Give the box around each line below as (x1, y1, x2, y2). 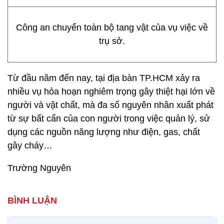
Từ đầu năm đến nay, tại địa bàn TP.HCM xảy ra (7, 73, 200, 83)
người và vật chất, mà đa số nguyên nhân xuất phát (7, 100, 213, 110)
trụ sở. (99, 36, 125, 46)
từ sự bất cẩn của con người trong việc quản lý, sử (7, 113, 210, 123)
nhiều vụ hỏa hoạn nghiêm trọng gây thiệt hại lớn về (7, 86, 215, 96)
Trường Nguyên (7, 163, 71, 173)
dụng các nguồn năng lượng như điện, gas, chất (7, 127, 200, 137)
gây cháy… (7, 140, 52, 150)
